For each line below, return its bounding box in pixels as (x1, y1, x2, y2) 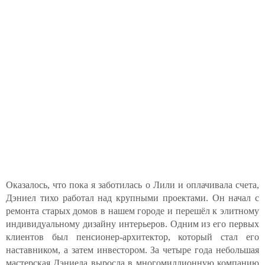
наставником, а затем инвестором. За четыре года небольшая (6, 244, 259, 255)
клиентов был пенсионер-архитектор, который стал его (6, 231, 259, 242)
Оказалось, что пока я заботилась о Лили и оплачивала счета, (6, 179, 259, 190)
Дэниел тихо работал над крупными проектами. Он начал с (6, 192, 259, 203)
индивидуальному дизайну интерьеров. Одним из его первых (6, 218, 259, 229)
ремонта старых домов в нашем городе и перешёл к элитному (6, 205, 259, 216)
